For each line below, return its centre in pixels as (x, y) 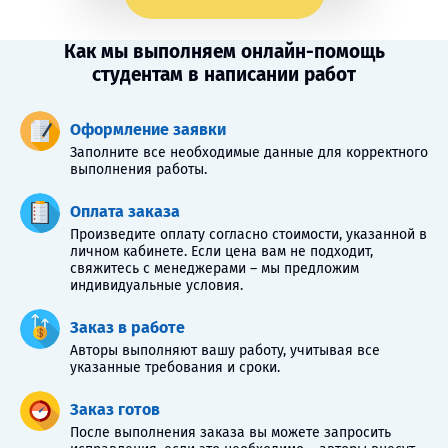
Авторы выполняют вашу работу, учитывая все (225, 350)
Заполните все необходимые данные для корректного (249, 152)
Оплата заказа (125, 211)
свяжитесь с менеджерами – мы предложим (214, 268)
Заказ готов (115, 409)
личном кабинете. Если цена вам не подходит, (221, 251)
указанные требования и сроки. (175, 367)
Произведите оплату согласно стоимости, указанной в (248, 234)
